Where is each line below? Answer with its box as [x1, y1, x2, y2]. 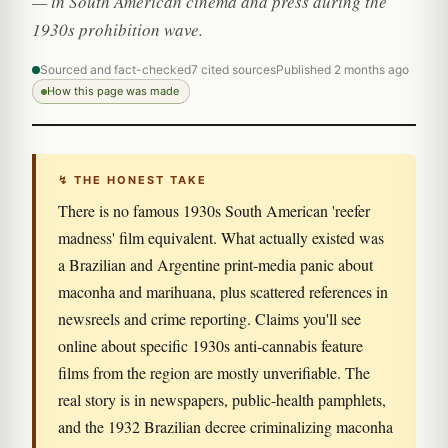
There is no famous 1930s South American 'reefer [58, 200, 370, 221]
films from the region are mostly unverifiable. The [58, 362, 370, 383]
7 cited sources [191, 62, 276, 77]
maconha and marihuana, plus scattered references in [58, 281, 388, 302]
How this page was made [47, 84, 179, 98]
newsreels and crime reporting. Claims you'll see [58, 308, 361, 329]
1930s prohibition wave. [32, 18, 203, 41]
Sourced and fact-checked [40, 62, 191, 77]
